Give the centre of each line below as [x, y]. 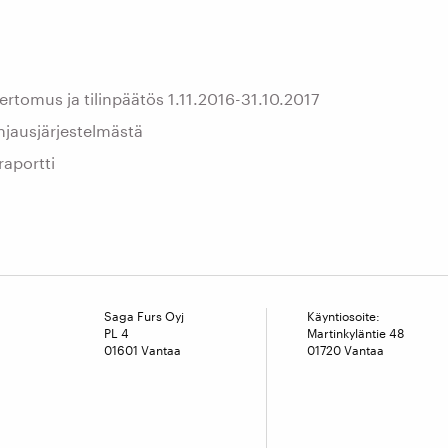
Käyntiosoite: [344, 316]
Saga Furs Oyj [144, 316]
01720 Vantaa [346, 350]
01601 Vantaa [143, 350]
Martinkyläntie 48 [356, 333]
